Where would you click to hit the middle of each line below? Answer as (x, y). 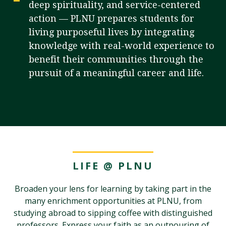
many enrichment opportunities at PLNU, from (113, 201)
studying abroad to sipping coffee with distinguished (113, 213)
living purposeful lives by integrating (111, 32)
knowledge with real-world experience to (122, 46)
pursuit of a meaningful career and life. (116, 73)
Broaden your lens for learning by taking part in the (113, 189)
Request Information (58, 105)
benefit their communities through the (116, 59)
